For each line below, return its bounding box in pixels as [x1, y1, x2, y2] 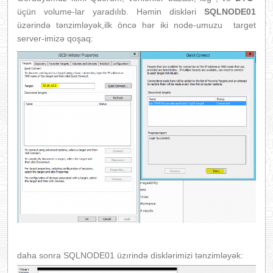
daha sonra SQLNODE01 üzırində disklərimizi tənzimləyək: [17, 250, 243, 260]
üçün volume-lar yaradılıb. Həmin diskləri [17, 7, 204, 17]
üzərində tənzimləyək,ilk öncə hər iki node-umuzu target [17, 20, 256, 30]
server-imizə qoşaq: [17, 34, 93, 44]
